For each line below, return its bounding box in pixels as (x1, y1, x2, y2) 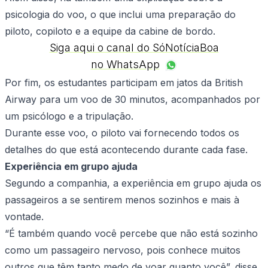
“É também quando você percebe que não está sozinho (5, 227, 258, 240)
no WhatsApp (90, 58, 160, 71)
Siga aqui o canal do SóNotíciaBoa (49, 41, 219, 54)
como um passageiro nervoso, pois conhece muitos (5, 244, 240, 257)
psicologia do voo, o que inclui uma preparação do (5, 8, 236, 21)
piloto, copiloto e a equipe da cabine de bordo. (5, 25, 215, 38)
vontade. (5, 211, 44, 223)
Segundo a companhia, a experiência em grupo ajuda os (5, 177, 261, 190)
